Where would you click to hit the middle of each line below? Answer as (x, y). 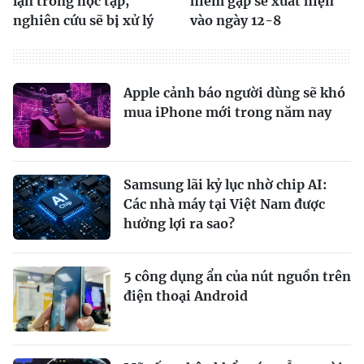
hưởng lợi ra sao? (179, 224)
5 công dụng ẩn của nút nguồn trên (237, 277)
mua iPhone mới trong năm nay (227, 113)
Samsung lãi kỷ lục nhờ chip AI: (225, 185)
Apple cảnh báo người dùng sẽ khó (234, 93)
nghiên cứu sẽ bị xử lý (83, 21)
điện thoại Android (186, 296)
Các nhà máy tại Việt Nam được (224, 204)
